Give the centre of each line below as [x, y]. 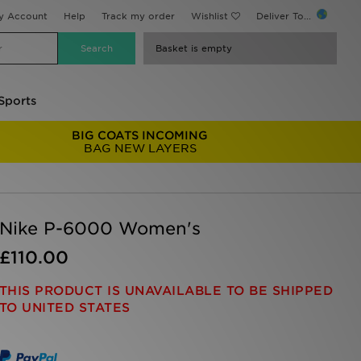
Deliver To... [285, 16]
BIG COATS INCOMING [140, 135]
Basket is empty [194, 48]
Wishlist [210, 16]
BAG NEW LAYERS [140, 148]
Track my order [138, 16]
